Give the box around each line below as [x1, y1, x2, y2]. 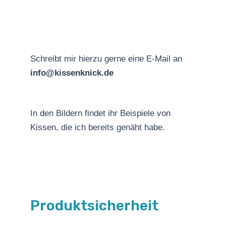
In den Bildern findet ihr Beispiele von [30, 108, 171, 119]
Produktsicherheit [30, 197, 158, 214]
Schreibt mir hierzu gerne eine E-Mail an [30, 54, 182, 64]
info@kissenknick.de [30, 68, 114, 78]
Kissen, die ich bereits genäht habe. [30, 123, 165, 133]
